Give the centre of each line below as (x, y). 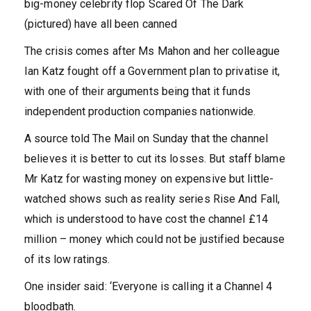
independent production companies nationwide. (140, 112)
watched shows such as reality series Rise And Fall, (152, 199)
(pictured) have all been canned (101, 24)
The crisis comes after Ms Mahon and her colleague (152, 51)
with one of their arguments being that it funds (137, 92)
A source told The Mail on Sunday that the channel (146, 139)
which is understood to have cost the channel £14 (146, 219)
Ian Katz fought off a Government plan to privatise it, (152, 72)
